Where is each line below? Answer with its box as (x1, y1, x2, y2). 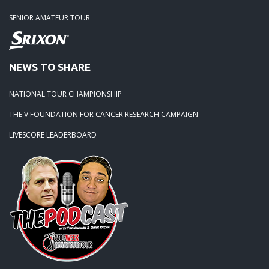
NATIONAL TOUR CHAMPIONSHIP (9, 88, 122, 99)
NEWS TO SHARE (9, 61, 91, 73)
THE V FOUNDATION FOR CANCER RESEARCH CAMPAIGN (9, 109, 198, 119)
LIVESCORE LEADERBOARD (9, 129, 97, 140)
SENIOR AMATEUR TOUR (9, 12, 90, 23)
